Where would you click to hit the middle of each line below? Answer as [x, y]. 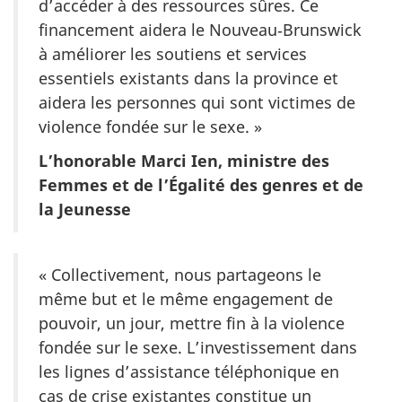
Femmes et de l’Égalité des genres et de [201, 185]
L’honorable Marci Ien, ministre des [184, 161]
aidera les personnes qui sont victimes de [197, 102]
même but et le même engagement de [186, 299]
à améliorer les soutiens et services [173, 53]
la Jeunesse [85, 210]
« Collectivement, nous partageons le [180, 275]
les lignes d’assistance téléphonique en [189, 372]
